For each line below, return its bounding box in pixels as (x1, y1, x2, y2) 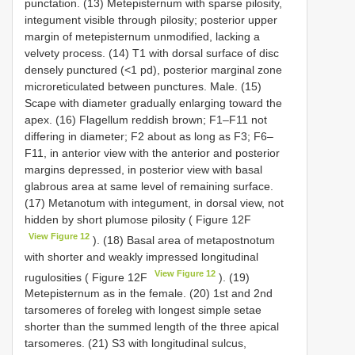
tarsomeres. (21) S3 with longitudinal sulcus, (25, 337, 246, 350)
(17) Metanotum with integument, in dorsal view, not (25, 196, 284, 209)
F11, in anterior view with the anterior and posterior (25, 146, 280, 159)
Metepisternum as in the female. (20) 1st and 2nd (25, 287, 273, 300)
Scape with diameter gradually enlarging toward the (25, 96, 282, 109)
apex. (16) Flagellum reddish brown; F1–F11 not (25, 113, 267, 126)
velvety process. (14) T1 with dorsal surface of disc (25, 46, 279, 59)
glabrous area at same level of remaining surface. (25, 179, 273, 193)
